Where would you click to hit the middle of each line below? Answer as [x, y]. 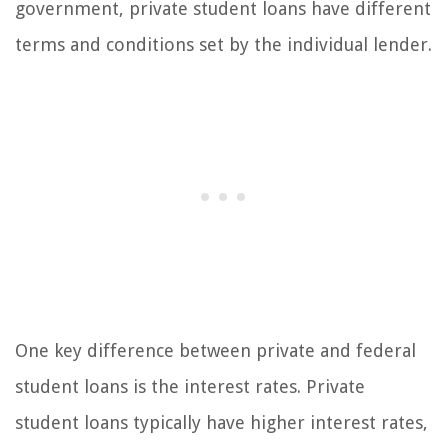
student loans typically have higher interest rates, [221, 423]
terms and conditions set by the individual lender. [223, 45]
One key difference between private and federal [215, 351]
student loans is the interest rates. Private [190, 387]
